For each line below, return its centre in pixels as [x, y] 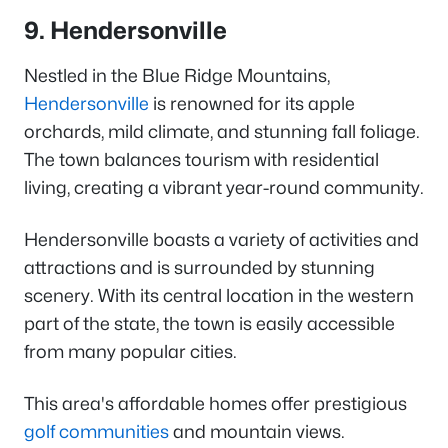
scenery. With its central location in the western [219, 295]
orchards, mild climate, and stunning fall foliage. [222, 131]
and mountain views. [257, 431]
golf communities [96, 431]
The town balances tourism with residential [201, 159]
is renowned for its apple [252, 103]
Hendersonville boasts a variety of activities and [221, 239]
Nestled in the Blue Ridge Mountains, [177, 75]
